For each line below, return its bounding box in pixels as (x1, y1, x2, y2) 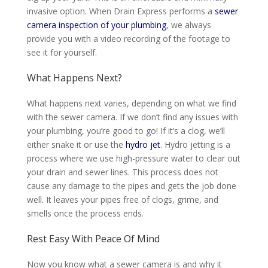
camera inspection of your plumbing (26, 19, 166, 31)
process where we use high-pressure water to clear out (26, 153, 240, 165)
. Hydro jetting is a (160, 139, 230, 151)
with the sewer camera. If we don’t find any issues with (26, 111, 238, 123)
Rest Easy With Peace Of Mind (26, 232, 160, 246)
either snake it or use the (26, 139, 126, 151)
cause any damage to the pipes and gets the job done (26, 180, 236, 192)
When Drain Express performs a (89, 5, 215, 17)
